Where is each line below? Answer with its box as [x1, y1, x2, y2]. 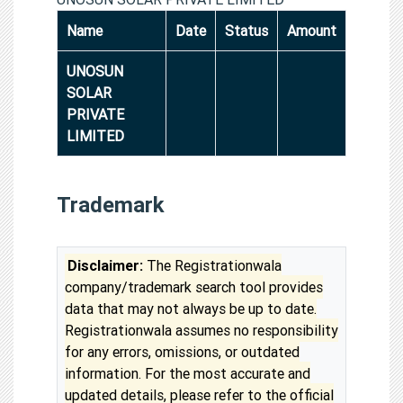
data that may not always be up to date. [65, 299, 317, 318]
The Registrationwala [143, 255, 282, 274]
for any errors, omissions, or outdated [65, 342, 300, 361]
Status [225, 21, 268, 40]
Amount [287, 21, 336, 40]
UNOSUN [67, 61, 123, 80]
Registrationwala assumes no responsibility [65, 320, 338, 339]
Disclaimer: [67, 255, 144, 274]
